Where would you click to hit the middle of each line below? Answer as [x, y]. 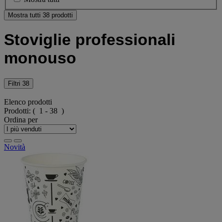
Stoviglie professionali [90, 40]
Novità [15, 147]
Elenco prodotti [28, 102]
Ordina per [21, 120]
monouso [40, 58]
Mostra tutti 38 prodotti [40, 15]
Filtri [15, 83]
